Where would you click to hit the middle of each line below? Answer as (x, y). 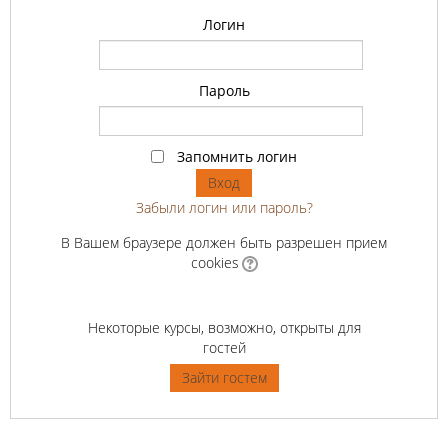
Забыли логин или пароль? (224, 208)
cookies (214, 263)
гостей (224, 348)
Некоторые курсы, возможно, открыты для (224, 328)
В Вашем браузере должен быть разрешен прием (224, 243)
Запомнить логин (237, 157)
